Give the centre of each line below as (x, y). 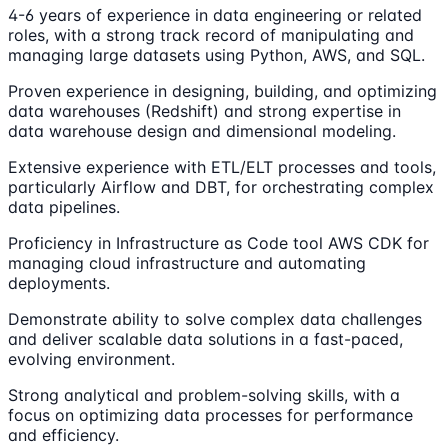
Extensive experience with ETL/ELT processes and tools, (222, 167)
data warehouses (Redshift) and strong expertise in (204, 111)
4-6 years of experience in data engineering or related (215, 15)
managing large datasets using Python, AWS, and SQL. (216, 55)
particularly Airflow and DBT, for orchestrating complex (221, 187)
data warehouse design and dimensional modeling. (202, 131)
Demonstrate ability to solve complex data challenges (215, 319)
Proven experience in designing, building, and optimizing (222, 91)
